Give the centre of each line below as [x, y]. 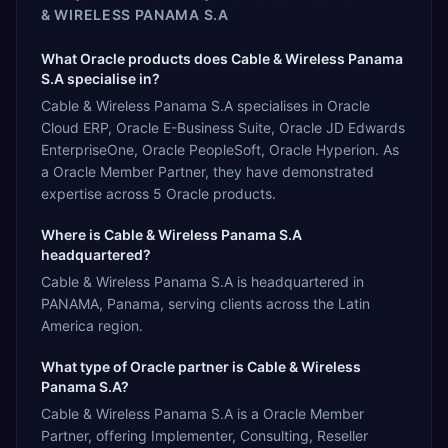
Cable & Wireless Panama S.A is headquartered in [202, 281]
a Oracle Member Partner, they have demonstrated [207, 171]
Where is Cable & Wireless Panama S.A [171, 234]
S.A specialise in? [100, 78]
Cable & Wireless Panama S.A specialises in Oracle [205, 105]
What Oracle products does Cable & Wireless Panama [222, 58]
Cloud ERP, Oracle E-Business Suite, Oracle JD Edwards [223, 127]
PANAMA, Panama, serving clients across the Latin [205, 303]
